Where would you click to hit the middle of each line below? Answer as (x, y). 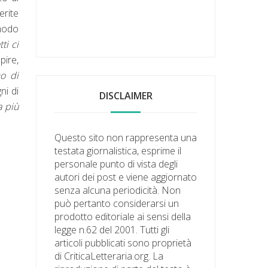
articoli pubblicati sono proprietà (123, 243)
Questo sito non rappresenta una (126, 137)
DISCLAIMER (126, 95)
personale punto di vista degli (116, 164)
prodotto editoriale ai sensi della (123, 216)
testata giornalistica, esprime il (118, 150)
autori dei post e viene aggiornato (126, 177)
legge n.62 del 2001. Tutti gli (112, 229)
